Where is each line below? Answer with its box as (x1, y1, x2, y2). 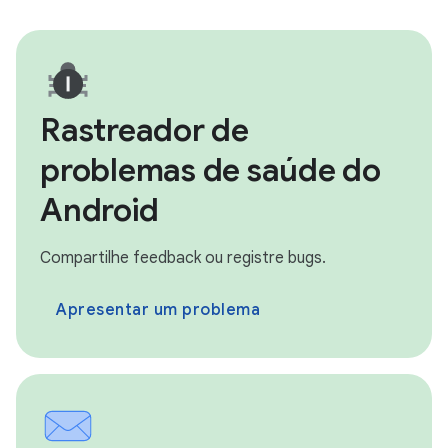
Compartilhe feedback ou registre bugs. (40, 248, 326, 269)
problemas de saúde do (40, 150, 381, 191)
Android (40, 190, 159, 231)
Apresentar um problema (56, 300, 260, 321)
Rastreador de (40, 110, 249, 151)
